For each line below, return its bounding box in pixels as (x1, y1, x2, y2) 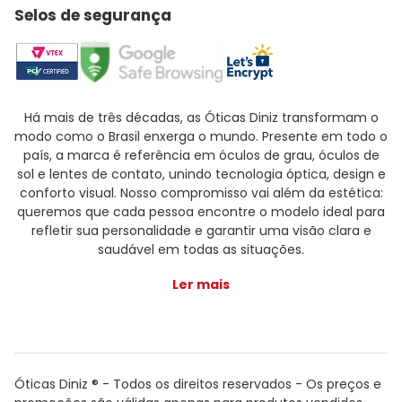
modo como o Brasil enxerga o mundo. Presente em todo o (14, 127, 388, 145)
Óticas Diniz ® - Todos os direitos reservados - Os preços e (14, 375, 381, 393)
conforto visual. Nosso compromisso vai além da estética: (19, 184, 383, 202)
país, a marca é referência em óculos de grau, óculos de (22, 146, 380, 164)
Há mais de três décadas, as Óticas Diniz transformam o (23, 109, 379, 127)
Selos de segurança (14, 4, 171, 26)
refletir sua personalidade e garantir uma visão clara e (31, 222, 371, 240)
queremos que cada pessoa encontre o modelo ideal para (17, 203, 385, 221)
